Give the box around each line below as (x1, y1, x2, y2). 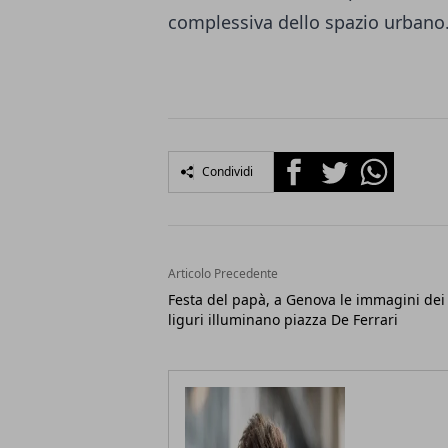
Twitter (313, 152, 367, 174)
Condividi (202, 163, 253, 180)
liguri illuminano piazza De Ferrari (168, 310, 398, 329)
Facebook (273, 152, 346, 174)
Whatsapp (353, 152, 430, 174)
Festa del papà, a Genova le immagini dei (168, 290, 445, 309)
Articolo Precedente (168, 265, 278, 282)
